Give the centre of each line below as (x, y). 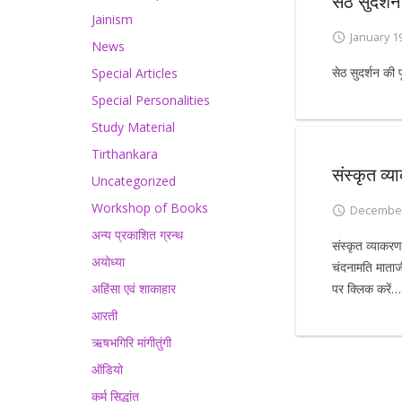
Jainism (112, 19)
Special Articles (135, 73)
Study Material (133, 127)
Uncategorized (134, 181)
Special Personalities (151, 100)
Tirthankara (125, 154)
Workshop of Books (150, 208)
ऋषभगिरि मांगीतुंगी (131, 342)
